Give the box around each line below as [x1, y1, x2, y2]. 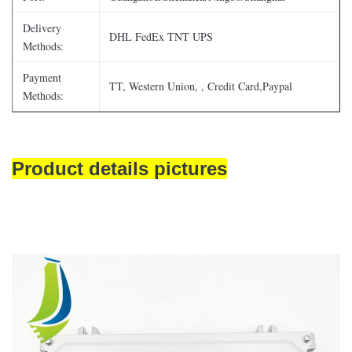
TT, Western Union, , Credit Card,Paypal [109, 79, 292, 93]
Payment [23, 70, 61, 85]
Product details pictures [12, 158, 227, 179]
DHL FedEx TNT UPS [109, 29, 213, 44]
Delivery [23, 20, 61, 35]
